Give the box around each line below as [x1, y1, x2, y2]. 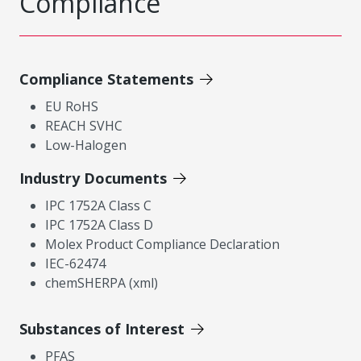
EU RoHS [45, 98, 98, 115]
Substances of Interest [19, 319, 185, 338]
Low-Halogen [45, 136, 127, 154]
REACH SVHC [45, 117, 122, 135]
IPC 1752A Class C [45, 197, 151, 214]
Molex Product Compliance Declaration [45, 235, 280, 253]
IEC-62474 [45, 255, 106, 272]
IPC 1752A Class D [45, 216, 153, 234]
